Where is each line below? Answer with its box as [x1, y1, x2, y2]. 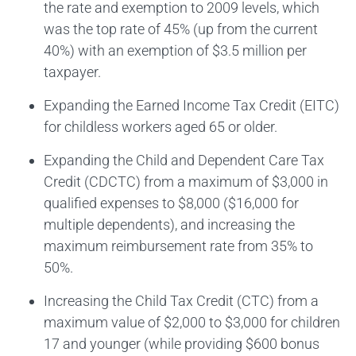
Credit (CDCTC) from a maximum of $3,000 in [44, 172, 328, 190]
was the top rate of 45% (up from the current [44, 20, 318, 37]
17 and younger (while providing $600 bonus [44, 335, 319, 352]
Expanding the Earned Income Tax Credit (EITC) [44, 96, 339, 114]
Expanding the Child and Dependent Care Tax [44, 151, 324, 168]
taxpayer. [44, 63, 101, 80]
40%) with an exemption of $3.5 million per [44, 41, 307, 59]
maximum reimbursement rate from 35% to [44, 237, 313, 254]
